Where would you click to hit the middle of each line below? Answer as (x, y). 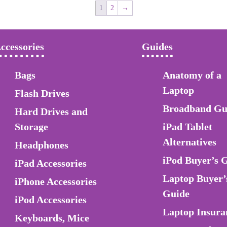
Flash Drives (42, 93)
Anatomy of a (192, 75)
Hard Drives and (51, 112)
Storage (31, 127)
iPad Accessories (50, 163)
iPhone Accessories (55, 182)
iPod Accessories (50, 200)
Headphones (41, 145)
